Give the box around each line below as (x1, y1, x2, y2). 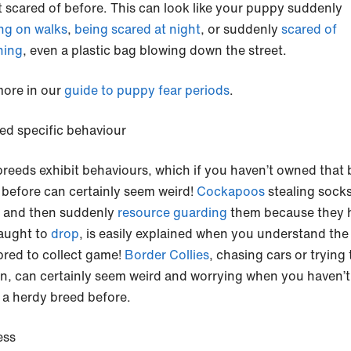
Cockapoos (197, 182, 268, 201)
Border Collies (125, 245, 209, 265)
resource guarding (114, 203, 227, 223)
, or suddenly (201, 20, 281, 39)
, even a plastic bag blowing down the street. (23, 41, 287, 60)
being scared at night (74, 20, 201, 39)
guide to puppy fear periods (64, 81, 230, 100)
